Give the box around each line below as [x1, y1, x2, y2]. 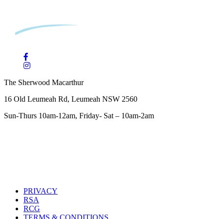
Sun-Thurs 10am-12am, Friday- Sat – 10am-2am [4, 111, 154, 120]
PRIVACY [23, 186, 58, 195]
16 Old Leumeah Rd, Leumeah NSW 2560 [4, 94, 137, 103]
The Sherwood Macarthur [4, 78, 84, 87]
